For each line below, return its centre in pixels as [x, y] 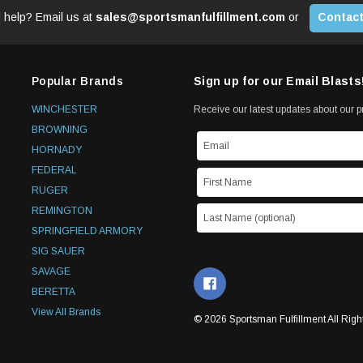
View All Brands [66, 312]
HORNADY [57, 149]
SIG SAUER [58, 251]
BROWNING [60, 129]
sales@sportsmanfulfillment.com [190, 17]
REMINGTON [62, 210]
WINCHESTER [64, 109]
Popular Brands [77, 81]
